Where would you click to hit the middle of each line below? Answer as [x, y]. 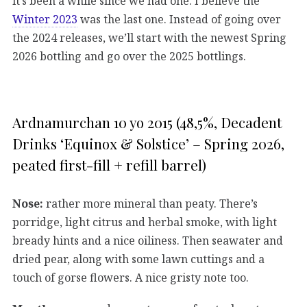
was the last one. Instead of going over [179, 20]
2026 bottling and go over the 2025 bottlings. [129, 57]
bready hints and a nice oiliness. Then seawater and [148, 240]
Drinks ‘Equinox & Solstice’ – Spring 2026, [148, 144]
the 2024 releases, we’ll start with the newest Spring [149, 38]
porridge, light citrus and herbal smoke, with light [145, 222]
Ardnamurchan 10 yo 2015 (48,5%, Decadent [147, 122]
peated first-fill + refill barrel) [109, 165]
